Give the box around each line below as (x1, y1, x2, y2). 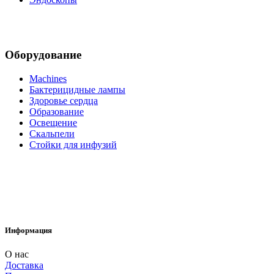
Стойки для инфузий (29, 139, 117, 150)
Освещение (29, 117, 77, 128)
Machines (29, 73, 67, 84)
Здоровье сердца (29, 95, 98, 106)
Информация (5, 226, 52, 235)
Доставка (5, 260, 43, 271)
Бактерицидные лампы (29, 84, 125, 95)
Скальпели (29, 128, 75, 139)
